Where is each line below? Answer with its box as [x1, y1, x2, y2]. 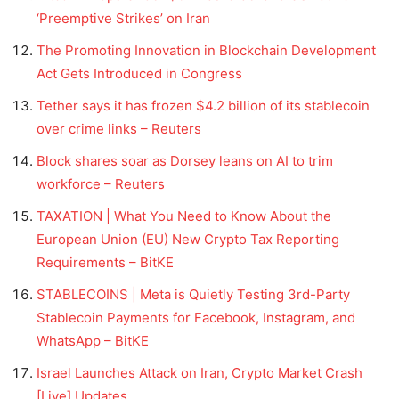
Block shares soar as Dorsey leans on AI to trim [37, 152, 333, 170]
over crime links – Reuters [37, 120, 201, 138]
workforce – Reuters [37, 175, 165, 193]
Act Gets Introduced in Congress [37, 65, 242, 83]
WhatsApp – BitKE [37, 332, 149, 350]
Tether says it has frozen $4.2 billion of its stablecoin [37, 97, 370, 115]
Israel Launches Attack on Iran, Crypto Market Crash [37, 364, 362, 382]
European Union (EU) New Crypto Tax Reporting [37, 231, 339, 248]
